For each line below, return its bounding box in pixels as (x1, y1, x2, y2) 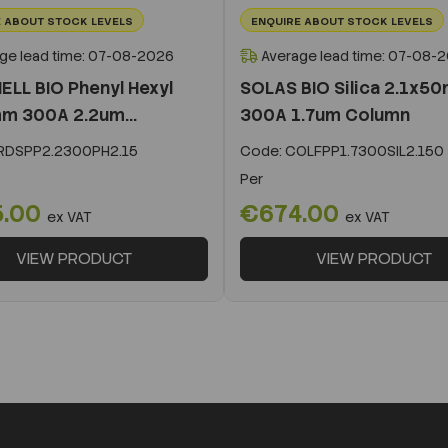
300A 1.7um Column (240, 103, 410, 126)
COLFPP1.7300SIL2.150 (282, 141, 444, 160)
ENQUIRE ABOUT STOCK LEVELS (251, 13, 433, 28)
